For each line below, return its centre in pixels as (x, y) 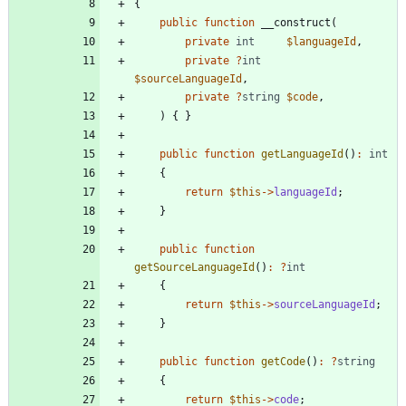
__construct (296, 22)
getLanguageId (302, 154)
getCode (283, 361)
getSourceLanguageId (194, 267)
